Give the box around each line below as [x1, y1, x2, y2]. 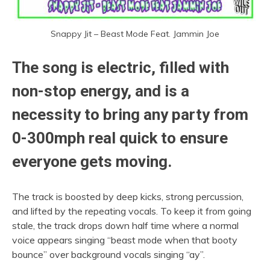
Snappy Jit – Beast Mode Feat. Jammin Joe [51, 28, 219, 40]
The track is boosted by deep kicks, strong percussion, [12, 190, 243, 203]
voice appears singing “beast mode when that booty [12, 234, 237, 246]
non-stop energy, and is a [12, 82, 189, 101]
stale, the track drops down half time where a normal [12, 219, 239, 232]
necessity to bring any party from [12, 105, 248, 124]
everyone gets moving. [12, 152, 172, 171]
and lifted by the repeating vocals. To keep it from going [12, 205, 251, 218]
